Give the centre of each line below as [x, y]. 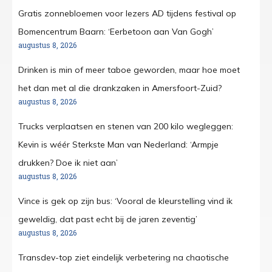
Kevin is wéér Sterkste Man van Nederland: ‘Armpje [118, 145]
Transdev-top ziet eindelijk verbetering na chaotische [124, 258]
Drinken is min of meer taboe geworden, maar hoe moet [129, 70]
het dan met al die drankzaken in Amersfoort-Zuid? [120, 88]
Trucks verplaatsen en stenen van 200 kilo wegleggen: [126, 127]
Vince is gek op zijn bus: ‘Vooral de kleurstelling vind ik [125, 201]
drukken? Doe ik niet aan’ [68, 163]
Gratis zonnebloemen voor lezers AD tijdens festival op [127, 14]
